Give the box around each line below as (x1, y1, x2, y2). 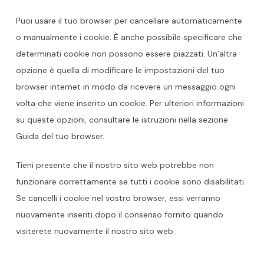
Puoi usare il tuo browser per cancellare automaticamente (15, 15, 242, 26)
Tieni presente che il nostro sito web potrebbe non (15, 160, 214, 170)
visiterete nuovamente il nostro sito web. (15, 226, 175, 236)
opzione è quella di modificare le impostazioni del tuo (15, 65, 225, 75)
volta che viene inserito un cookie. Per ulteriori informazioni (15, 98, 244, 108)
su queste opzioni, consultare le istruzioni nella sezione (15, 114, 228, 125)
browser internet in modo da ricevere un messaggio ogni (15, 81, 236, 92)
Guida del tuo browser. (15, 131, 104, 141)
